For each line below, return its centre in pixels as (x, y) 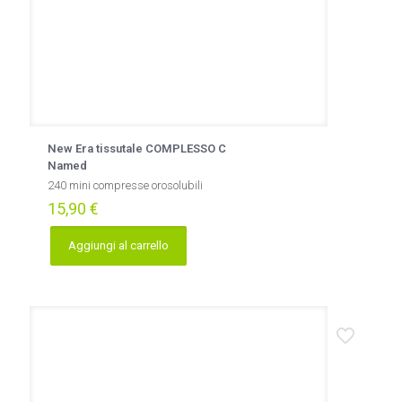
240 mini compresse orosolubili (125, 185)
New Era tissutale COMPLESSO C (137, 149)
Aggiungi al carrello (118, 245)
